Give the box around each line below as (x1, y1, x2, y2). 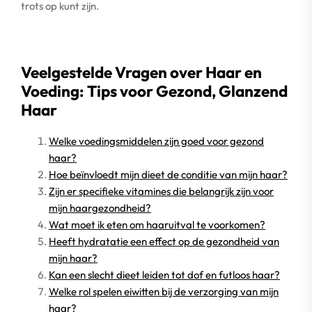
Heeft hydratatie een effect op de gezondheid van (49, 234, 279, 248)
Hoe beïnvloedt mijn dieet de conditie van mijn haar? (49, 167, 288, 181)
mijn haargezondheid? (49, 201, 151, 214)
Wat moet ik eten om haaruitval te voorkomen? (49, 217, 265, 231)
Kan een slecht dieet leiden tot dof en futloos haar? (49, 267, 280, 281)
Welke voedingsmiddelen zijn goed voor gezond (49, 134, 264, 148)
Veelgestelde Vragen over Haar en (21, 61, 262, 82)
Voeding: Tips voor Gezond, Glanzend (21, 80, 288, 101)
